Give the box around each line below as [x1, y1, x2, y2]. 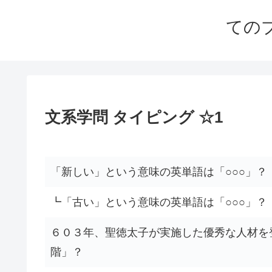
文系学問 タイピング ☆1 [45, 108, 223, 126]
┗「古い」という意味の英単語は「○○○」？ [50, 196, 267, 208]
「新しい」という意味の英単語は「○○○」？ [50, 166, 267, 178]
